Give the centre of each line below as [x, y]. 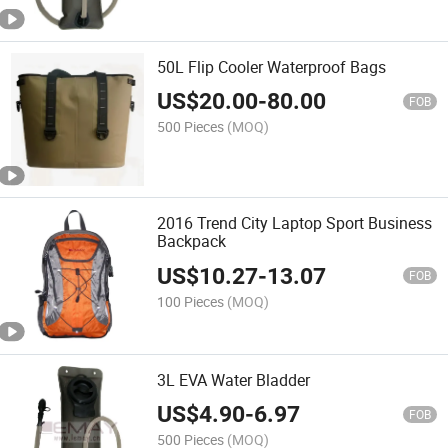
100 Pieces [191, 301]
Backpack [192, 241]
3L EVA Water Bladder [234, 379]
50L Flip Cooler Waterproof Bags [272, 67]
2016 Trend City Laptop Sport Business [295, 223]
